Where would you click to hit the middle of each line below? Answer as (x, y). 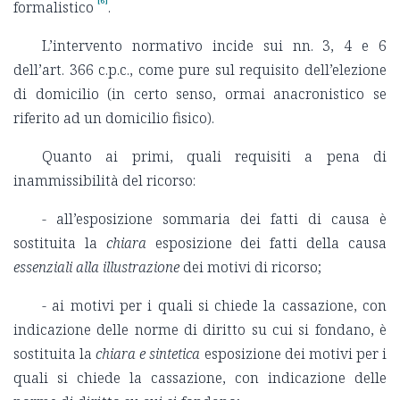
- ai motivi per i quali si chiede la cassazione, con (214, 306)
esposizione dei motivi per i (294, 354)
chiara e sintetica (148, 354)
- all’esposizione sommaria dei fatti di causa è (214, 219)
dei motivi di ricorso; (250, 267)
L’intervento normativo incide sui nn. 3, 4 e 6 (214, 46)
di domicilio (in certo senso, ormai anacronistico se (200, 94)
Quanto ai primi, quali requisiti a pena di (214, 157)
